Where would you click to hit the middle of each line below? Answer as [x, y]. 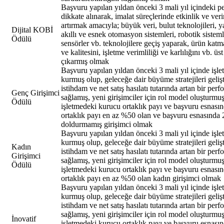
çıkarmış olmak [85, 61]
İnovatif [24, 218]
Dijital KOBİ [32, 29]
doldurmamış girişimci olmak [107, 124]
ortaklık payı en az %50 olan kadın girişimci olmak [141, 178]
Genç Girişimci [35, 92]
